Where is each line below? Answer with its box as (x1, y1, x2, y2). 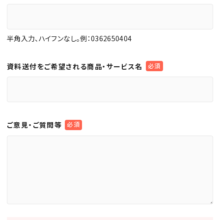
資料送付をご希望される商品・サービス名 (7, 61, 143, 71)
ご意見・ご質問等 (7, 120, 62, 130)
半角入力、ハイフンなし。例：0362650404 (7, 33, 132, 43)
